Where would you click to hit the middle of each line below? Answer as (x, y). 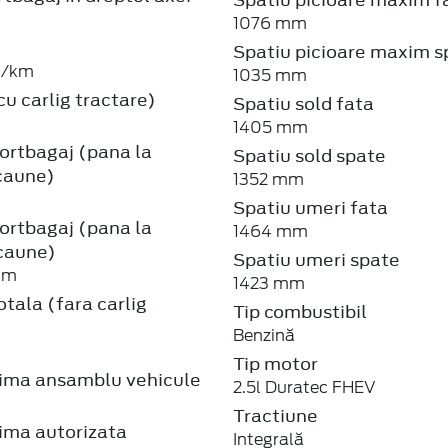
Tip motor (276, 363)
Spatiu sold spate (310, 155)
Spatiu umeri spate (317, 259)
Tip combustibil (300, 311)
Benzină (264, 335)
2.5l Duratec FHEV (305, 387)
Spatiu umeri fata (311, 207)
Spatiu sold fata (304, 103)
